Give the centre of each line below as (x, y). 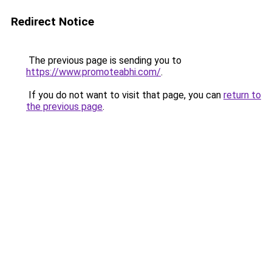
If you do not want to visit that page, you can (125, 95)
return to (242, 95)
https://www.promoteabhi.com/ (93, 72)
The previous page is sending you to (104, 60)
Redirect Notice (53, 22)
